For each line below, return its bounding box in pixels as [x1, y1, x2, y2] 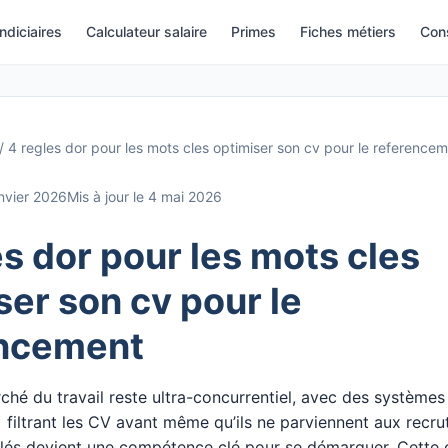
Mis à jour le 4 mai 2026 [66, 187, 222, 205]
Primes [231, 23, 276, 40]
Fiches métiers [300, 23, 396, 40]
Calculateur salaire [86, 23, 207, 40]
